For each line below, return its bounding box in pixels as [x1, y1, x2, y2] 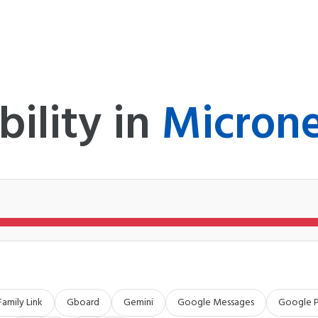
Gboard [67, 295, 99, 311]
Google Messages [177, 295, 254, 311]
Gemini [124, 295, 153, 311]
